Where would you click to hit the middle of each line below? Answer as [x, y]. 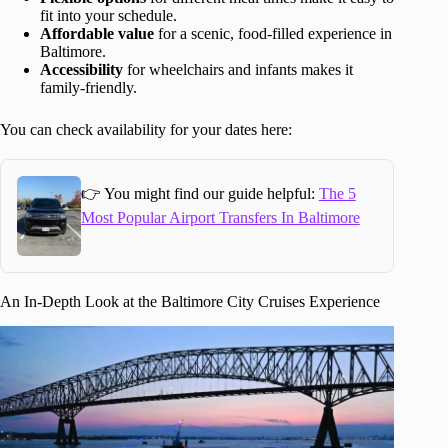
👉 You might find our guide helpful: [199, 193]
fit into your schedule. [108, 16]
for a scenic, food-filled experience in [273, 34]
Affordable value [97, 34]
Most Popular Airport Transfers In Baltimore [220, 217]
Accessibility [81, 70]
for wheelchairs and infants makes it [238, 70]
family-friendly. [88, 88]
